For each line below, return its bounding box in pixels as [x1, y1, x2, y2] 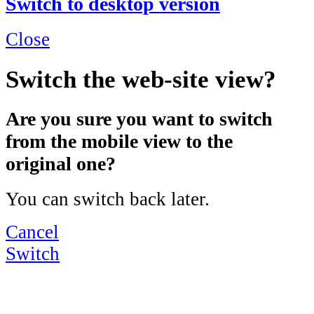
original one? [6, 153, 116, 175]
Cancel [6, 221, 59, 243]
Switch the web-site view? [6, 65, 276, 93]
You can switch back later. [6, 188, 210, 210]
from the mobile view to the [6, 130, 233, 153]
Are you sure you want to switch [6, 108, 273, 130]
